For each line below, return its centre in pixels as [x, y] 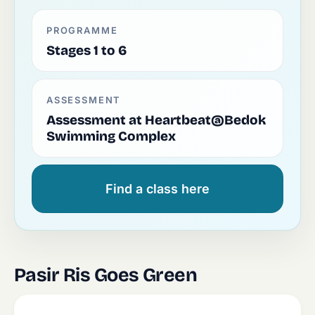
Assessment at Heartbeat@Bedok [156, 120]
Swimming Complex [111, 136]
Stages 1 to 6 [86, 50]
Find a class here [157, 189]
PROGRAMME [82, 30]
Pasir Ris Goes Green [106, 275]
